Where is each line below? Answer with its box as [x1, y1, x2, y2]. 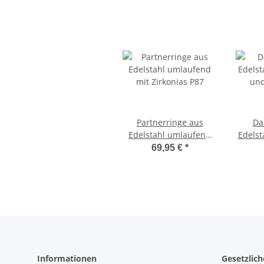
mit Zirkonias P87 [136, 141, 204, 153]
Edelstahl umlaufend [128, 129, 211, 141]
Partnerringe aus [136, 117, 203, 128]
